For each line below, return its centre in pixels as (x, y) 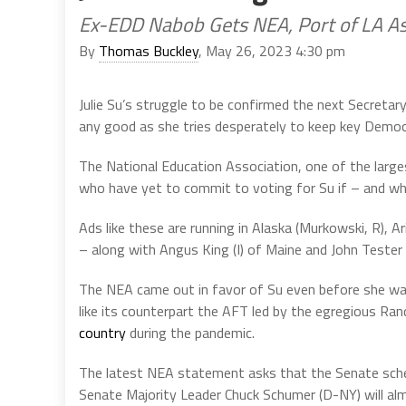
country (102, 332)
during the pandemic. (190, 332)
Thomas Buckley (149, 50)
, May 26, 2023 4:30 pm (272, 50)
